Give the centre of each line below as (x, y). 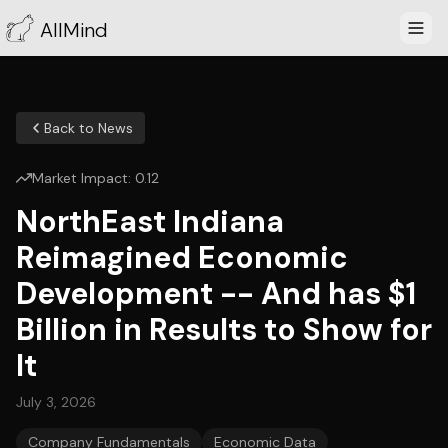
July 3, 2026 (56, 402)
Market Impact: (83, 178)
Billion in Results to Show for (224, 329)
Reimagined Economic (182, 257)
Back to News (88, 128)
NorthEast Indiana (150, 221)
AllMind (74, 30)
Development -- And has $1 (216, 293)
